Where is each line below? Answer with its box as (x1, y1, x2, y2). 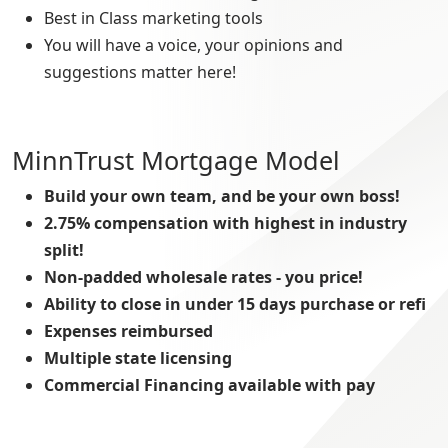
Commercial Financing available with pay (44, 373, 375, 396)
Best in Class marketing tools (44, 6, 263, 29)
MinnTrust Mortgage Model (12, 142, 340, 177)
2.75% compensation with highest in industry (44, 211, 407, 234)
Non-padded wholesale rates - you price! (44, 265, 363, 288)
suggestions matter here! (44, 60, 236, 83)
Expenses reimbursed (44, 319, 213, 342)
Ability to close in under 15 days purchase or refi (44, 292, 426, 315)
